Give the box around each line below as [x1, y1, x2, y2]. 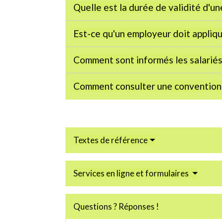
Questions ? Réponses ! [73, 201, 159, 212]
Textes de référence [73, 135, 148, 146]
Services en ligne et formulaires [73, 168, 190, 179]
